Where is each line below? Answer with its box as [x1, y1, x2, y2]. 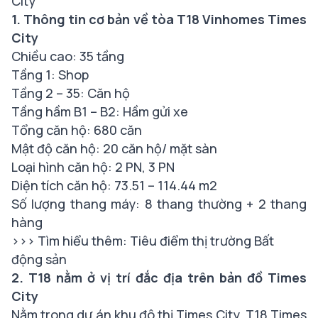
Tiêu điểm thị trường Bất [130, 232, 274, 249]
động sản [11, 251, 67, 268]
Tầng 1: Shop [11, 66, 89, 83]
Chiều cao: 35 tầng [11, 48, 127, 65]
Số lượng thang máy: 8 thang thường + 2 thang [11, 195, 307, 212]
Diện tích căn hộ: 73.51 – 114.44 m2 [11, 177, 217, 194]
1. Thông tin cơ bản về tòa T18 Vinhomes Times [11, 11, 307, 28]
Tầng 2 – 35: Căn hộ [11, 84, 133, 102]
